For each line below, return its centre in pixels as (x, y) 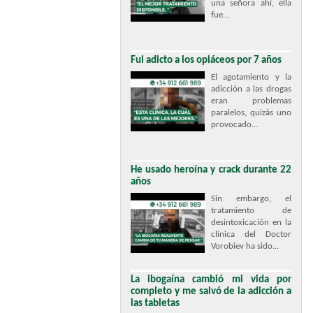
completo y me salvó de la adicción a (211, 292)
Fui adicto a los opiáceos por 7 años (206, 60)
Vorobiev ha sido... (245, 246)
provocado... (234, 125)
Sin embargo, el (251, 199)
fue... (220, 15)
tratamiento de (251, 211)
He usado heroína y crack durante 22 (211, 170)
